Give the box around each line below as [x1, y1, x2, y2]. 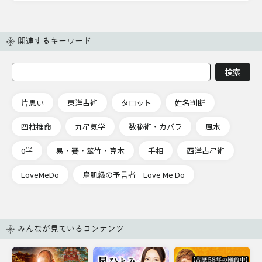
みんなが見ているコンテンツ [18, 223, 124, 235]
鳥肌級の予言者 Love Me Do [82, 169, 185, 181]
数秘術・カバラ [129, 121, 182, 133]
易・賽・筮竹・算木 [56, 145, 125, 157]
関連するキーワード [18, 36, 91, 47]
